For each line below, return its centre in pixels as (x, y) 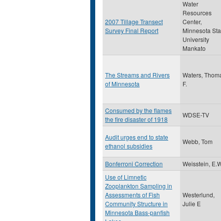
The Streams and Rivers (137, 75)
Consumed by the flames (138, 110)
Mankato (194, 48)
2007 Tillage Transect (134, 21)
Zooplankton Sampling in (139, 186)
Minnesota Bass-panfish (137, 212)
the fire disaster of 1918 (136, 119)
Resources (197, 13)
